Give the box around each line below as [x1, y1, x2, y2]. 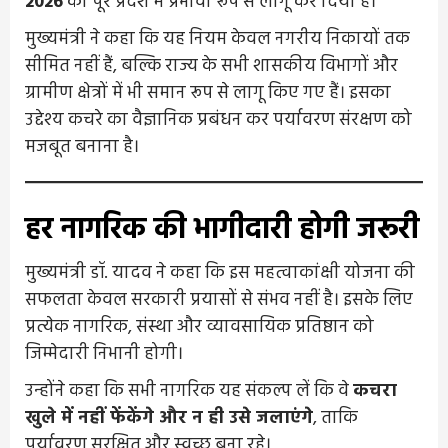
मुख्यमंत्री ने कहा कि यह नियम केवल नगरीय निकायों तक [25, 24, 410, 54]
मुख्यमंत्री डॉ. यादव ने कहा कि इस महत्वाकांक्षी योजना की [25, 258, 415, 288]
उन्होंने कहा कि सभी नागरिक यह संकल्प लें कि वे [25, 376, 353, 406]
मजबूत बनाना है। [25, 132, 139, 162]
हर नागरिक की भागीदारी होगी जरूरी [25, 205, 419, 254]
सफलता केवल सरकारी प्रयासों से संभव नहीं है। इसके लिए [25, 285, 413, 315]
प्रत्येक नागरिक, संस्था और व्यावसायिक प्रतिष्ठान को [25, 312, 374, 342]
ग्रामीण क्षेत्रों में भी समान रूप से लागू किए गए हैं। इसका [25, 78, 391, 108]
